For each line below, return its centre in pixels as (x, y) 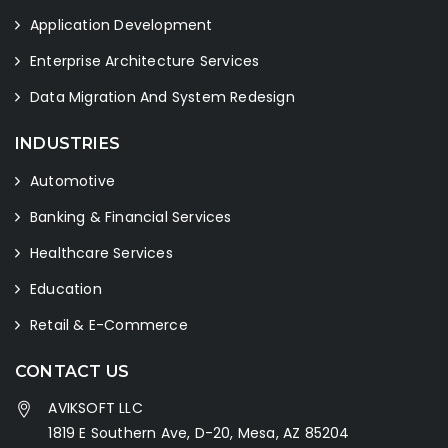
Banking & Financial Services (131, 217)
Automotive (72, 181)
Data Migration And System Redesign (162, 97)
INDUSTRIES (67, 144)
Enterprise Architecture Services (145, 61)
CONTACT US (72, 372)
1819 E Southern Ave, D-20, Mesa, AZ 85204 (199, 433)
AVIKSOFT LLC (95, 408)
